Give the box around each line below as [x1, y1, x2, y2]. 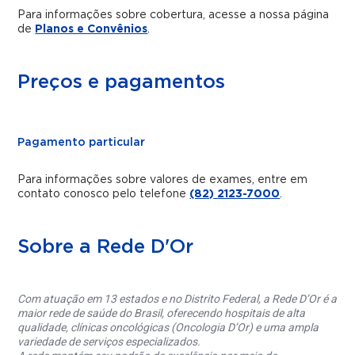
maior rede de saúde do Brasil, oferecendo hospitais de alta [17, 307, 306, 320]
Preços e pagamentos [17, 72, 226, 92]
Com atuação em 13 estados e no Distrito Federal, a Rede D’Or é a [17, 292, 338, 306]
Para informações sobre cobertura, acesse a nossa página [17, 9, 330, 21]
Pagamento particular [17, 136, 146, 148]
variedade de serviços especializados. [17, 335, 201, 349]
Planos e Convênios [35, 23, 148, 35]
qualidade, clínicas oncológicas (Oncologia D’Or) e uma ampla [17, 321, 319, 334]
